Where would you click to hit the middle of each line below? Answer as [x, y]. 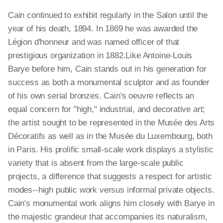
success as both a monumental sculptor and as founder [109, 82]
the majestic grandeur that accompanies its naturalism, [108, 217]
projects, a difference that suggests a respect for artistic [110, 176]
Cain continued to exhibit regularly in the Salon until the [108, 15]
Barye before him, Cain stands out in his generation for [107, 69]
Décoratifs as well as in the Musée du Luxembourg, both [110, 136]
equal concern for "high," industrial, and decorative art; [107, 109]
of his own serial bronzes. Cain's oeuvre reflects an [101, 96]
